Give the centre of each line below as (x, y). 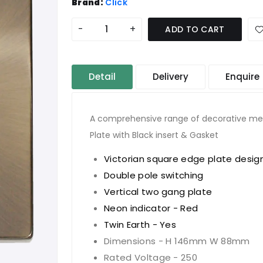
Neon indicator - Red (151, 208)
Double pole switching (154, 175)
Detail (102, 77)
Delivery (171, 77)
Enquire (242, 77)
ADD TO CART (195, 29)
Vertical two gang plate (158, 192)
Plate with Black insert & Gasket (154, 135)
